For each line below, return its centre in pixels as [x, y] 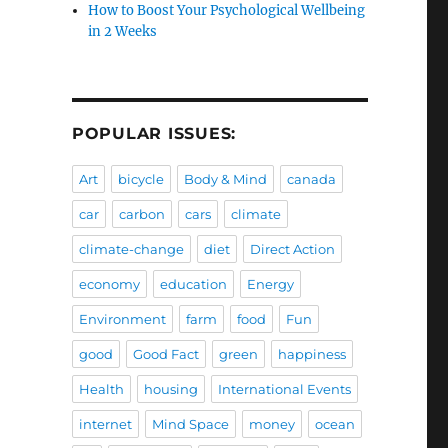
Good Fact [165, 354]
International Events [284, 389]
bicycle [140, 179]
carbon [141, 214]
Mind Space [190, 424]
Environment [122, 319]
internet [105, 424]
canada [311, 179]
